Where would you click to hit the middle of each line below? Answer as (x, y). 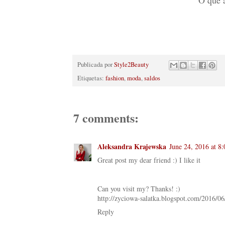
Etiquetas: (91, 78)
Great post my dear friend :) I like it (149, 160)
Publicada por (96, 64)
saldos (152, 78)
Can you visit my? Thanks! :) (139, 189)
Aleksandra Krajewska (132, 147)
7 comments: (106, 118)
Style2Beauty (131, 64)
